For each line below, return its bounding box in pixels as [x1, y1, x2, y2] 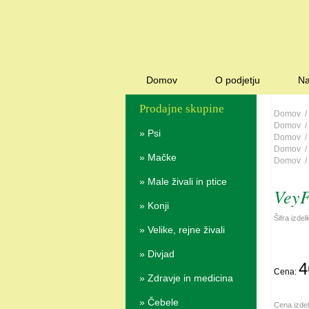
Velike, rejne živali [148, 224, 225, 235]
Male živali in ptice [148, 176, 227, 187]
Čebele [148, 297, 179, 308]
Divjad [148, 248, 175, 259]
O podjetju [215, 74, 260, 86]
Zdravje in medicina [148, 272, 233, 283]
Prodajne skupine [139, 101, 224, 115]
